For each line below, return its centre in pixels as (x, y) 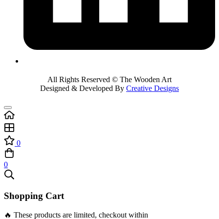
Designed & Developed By (83, 88)
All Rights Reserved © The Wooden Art (109, 79)
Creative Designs (153, 88)
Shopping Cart (34, 196)
